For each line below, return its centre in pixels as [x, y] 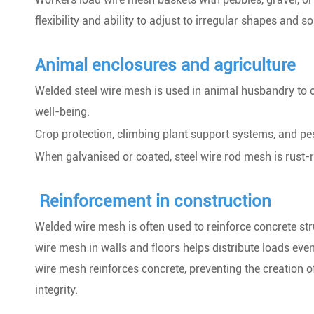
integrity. [56, 290]
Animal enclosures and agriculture [165, 65]
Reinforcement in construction [153, 201]
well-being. [62, 112]
